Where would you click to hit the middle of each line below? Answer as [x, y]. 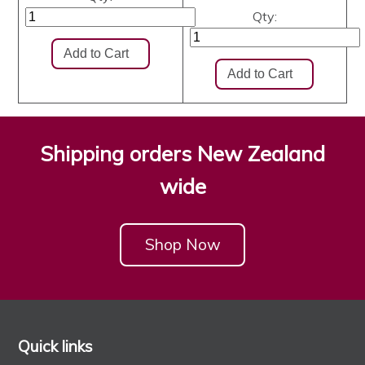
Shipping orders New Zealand [182, 153]
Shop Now [182, 245]
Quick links [56, 346]
